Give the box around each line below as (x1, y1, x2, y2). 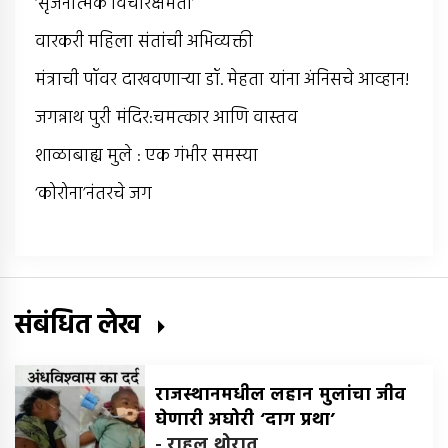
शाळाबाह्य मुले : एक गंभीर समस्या (35, 141, 258, 171)
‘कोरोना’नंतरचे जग (35, 179, 153, 209)
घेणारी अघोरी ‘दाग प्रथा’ (155, 405, 335, 435)
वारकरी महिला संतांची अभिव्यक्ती (35, 27, 253, 57)
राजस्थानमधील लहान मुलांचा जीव (155, 380, 406, 410)
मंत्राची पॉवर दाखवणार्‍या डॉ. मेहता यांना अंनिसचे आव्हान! (35, 65, 410, 95)
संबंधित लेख (15, 304, 148, 348)
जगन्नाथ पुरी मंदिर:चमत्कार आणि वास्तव (35, 103, 299, 133)
